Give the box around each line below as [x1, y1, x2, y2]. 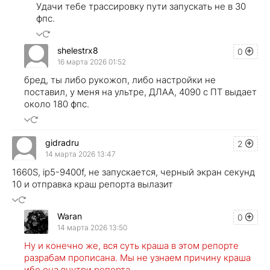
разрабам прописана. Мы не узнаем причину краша [24, 251, 251, 263]
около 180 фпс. [24, 98, 89, 110]
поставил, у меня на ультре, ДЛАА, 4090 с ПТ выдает [24, 86, 257, 98]
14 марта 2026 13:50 [57, 223, 127, 233]
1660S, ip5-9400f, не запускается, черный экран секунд [12, 166, 255, 178]
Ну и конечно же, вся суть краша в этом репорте [24, 239, 239, 251]
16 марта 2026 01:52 [57, 57, 126, 67]
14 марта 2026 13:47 [45, 149, 116, 159]
